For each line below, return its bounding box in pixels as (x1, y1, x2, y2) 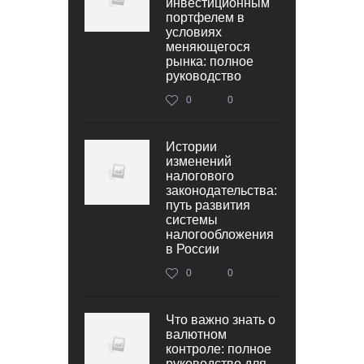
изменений (166, 154, 232, 168)
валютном (166, 327, 227, 341)
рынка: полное (166, 54, 253, 68)
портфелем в (166, 10, 245, 24)
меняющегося (166, 39, 250, 54)
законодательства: (166, 183, 277, 197)
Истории (166, 139, 217, 154)
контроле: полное (166, 341, 271, 356)
